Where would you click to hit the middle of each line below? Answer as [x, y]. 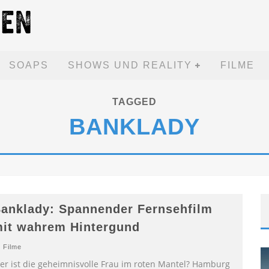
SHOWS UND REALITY [130, 65]
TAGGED [134, 102]
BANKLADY [134, 127]
